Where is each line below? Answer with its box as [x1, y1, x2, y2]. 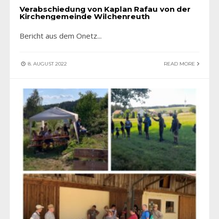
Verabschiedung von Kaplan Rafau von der [20, 4, 191, 14]
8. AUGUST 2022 [26, 61, 67, 67]
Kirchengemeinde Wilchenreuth [20, 12, 150, 22]
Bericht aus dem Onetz [20, 31, 97, 41]
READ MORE [164, 61, 197, 67]
